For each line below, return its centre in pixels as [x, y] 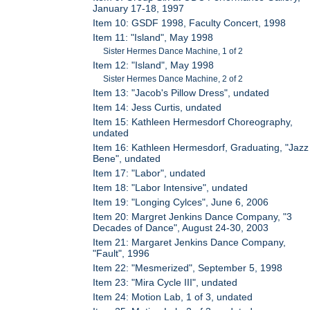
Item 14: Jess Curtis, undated [157, 107]
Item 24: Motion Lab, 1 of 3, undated [173, 297]
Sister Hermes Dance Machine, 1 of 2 [173, 51]
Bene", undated [127, 158]
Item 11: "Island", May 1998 [153, 37]
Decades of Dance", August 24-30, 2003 [181, 227]
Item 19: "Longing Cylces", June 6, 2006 [181, 202]
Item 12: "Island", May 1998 [154, 65]
